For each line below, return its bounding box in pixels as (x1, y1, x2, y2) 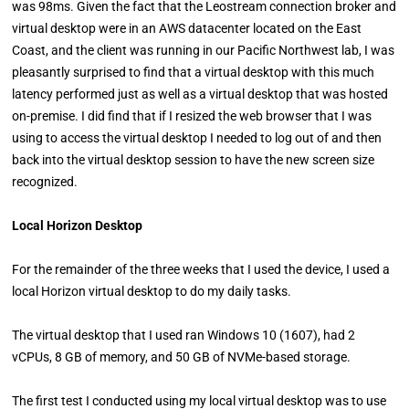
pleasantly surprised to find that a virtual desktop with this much (12, 65, 375, 79)
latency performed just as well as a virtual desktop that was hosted (12, 87, 389, 101)
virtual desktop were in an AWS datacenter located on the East (12, 21, 362, 36)
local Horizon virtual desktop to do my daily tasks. (12, 284, 292, 299)
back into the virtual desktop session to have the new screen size (12, 152, 375, 167)
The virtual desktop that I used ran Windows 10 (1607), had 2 (12, 328, 356, 342)
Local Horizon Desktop (12, 218, 143, 233)
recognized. (12, 174, 81, 189)
